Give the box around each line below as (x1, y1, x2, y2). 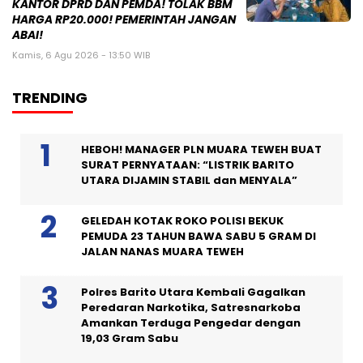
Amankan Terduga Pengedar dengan (81, 314, 301, 331)
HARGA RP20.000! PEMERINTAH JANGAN (12, 11, 236, 28)
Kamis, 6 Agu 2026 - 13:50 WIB (12, 48, 150, 62)
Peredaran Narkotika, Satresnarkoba (81, 299, 301, 315)
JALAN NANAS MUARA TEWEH (81, 243, 244, 259)
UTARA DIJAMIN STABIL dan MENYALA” (81, 172, 297, 188)
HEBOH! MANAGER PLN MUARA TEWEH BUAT (81, 141, 322, 157)
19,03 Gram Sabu (81, 330, 178, 346)
